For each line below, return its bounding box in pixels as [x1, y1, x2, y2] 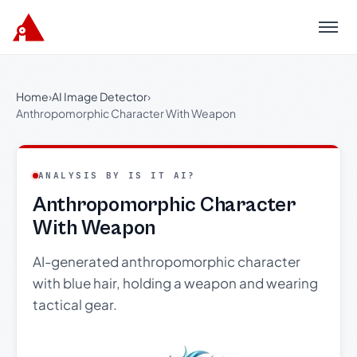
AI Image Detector [52, 89, 147, 104]
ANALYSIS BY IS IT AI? [38, 170, 196, 181]
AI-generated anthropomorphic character [33, 253, 300, 270]
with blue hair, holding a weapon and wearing [33, 274, 318, 292]
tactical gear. [33, 296, 117, 313]
